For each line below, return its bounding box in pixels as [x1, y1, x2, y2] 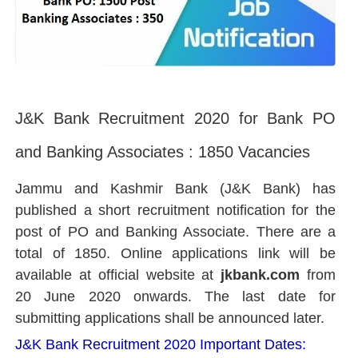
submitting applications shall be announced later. [15, 310, 324, 327]
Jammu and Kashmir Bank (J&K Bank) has [15, 181, 336, 197]
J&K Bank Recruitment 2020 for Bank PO [15, 109, 336, 127]
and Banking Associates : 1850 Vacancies [15, 142, 310, 161]
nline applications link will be [131, 245, 336, 262]
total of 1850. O [15, 245, 132, 262]
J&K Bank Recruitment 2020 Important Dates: [15, 336, 306, 353]
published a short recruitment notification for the [15, 202, 336, 219]
